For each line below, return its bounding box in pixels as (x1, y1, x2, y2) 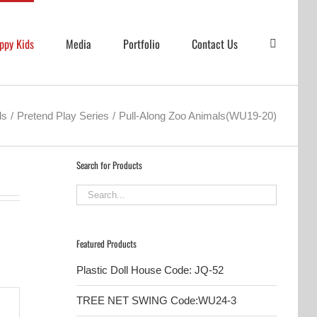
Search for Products (76, 158, 143, 173)
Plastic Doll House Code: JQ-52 (76, 263, 224, 276)
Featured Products (76, 236, 137, 250)
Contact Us (192, 35, 238, 52)
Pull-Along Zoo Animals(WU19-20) (119, 109, 277, 122)
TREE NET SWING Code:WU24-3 (76, 294, 237, 306)
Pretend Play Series (17, 109, 109, 122)
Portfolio (123, 35, 160, 52)
